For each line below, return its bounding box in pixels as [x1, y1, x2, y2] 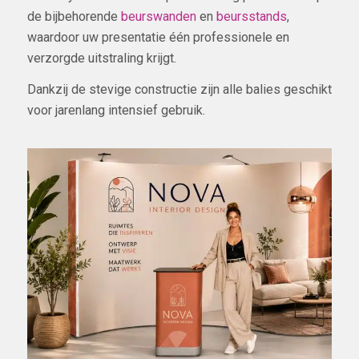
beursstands [216, 8, 287, 24]
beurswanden [120, 8, 196, 24]
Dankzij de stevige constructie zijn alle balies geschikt [26, 82, 332, 98]
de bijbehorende [26, 8, 121, 24]
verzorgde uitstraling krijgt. [26, 50, 176, 66]
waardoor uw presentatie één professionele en [26, 29, 289, 45]
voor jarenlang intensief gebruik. [26, 103, 205, 119]
